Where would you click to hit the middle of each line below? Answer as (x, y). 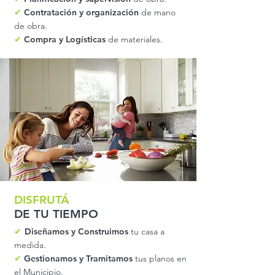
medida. (30, 245)
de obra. (31, 26)
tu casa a (148, 231)
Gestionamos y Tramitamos (78, 258)
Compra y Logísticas (64, 39)
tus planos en (160, 258)
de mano (158, 12)
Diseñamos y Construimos (78, 231)
